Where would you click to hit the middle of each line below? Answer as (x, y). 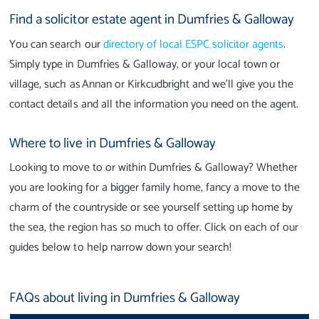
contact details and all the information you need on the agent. (154, 105)
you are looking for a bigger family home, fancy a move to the (155, 188)
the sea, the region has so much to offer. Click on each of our (154, 228)
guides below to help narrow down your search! (121, 248)
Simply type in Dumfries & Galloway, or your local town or (145, 65)
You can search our (56, 45)
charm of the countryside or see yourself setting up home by (151, 208)
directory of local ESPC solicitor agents (193, 45)
